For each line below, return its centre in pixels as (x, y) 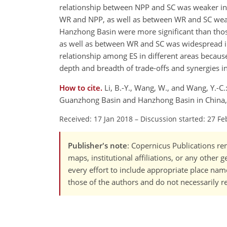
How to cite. (82, 88)
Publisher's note (98, 146)
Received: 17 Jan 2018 (96, 119)
